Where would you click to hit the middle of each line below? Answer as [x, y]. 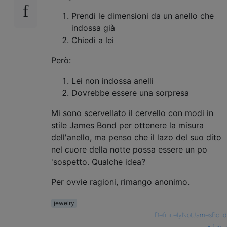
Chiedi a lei [93, 40]
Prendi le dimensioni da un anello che [143, 15]
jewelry [64, 203]
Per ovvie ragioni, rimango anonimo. [120, 182]
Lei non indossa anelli [112, 80]
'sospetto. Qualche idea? [98, 161]
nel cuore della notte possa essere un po [129, 149]
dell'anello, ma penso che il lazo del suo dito [136, 137]
